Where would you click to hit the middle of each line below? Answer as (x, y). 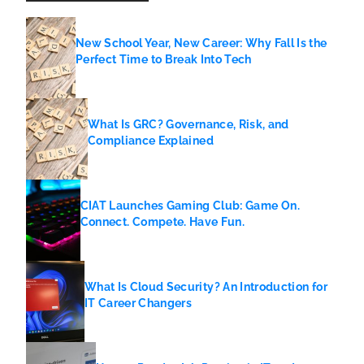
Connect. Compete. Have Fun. (162, 221)
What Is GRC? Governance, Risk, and (188, 124)
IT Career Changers (138, 303)
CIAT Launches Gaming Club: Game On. (190, 205)
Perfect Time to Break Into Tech (163, 59)
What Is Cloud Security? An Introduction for (206, 286)
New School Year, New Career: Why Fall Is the (201, 43)
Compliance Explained (150, 140)
